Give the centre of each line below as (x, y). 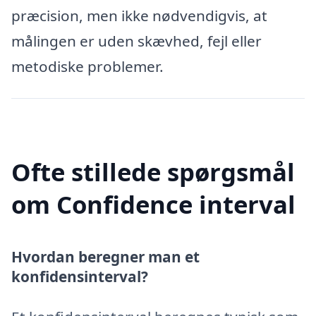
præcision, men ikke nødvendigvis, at (139, 15)
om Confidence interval (153, 205)
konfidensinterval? (80, 277)
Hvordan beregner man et (105, 257)
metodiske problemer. (87, 66)
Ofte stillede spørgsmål (153, 172)
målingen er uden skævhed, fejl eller (136, 41)
